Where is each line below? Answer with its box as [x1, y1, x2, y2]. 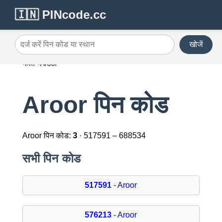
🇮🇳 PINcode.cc [15, 8, 106, 21]
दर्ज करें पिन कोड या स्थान [14, 44, 89, 53]
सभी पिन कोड [22, 152, 81, 166]
